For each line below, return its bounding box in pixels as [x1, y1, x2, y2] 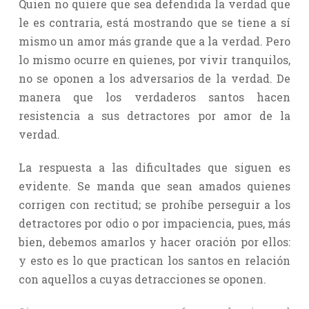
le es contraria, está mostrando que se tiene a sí [18, 14, 291, 30]
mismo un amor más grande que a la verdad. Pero [18, 33, 291, 48]
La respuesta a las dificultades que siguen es [18, 159, 291, 175]
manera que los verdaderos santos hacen [18, 89, 291, 104]
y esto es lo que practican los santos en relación [18, 252, 291, 268]
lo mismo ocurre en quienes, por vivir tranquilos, [18, 52, 291, 67]
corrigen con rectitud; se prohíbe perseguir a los [18, 197, 291, 212]
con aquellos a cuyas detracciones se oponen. [18, 271, 266, 286]
